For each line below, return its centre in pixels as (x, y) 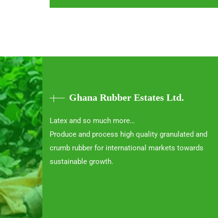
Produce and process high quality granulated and (128, 134)
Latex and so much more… (92, 120)
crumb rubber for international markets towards (127, 148)
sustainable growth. (82, 161)
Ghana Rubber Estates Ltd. (127, 97)
